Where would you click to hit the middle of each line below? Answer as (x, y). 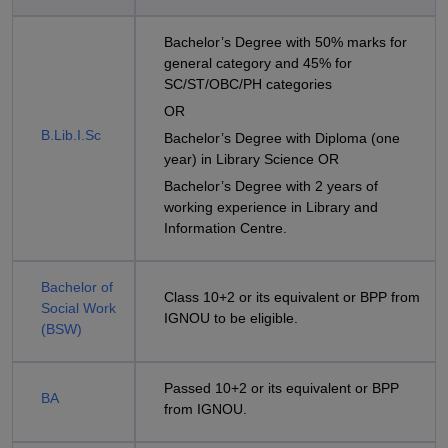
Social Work (78, 308)
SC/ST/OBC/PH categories (248, 84)
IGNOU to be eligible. (231, 318)
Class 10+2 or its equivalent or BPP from (292, 297)
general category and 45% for (258, 63)
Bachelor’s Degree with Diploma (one (282, 138)
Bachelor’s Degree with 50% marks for (285, 42)
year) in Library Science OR (253, 159)
